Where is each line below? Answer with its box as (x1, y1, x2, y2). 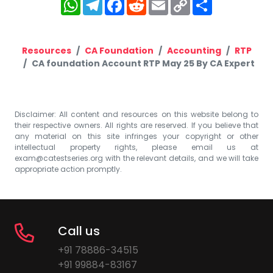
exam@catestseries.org (15, 152, 103, 163)
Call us (57, 222, 100, 239)
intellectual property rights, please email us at (15, 141, 258, 152)
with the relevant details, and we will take (103, 152, 258, 163)
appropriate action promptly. (15, 163, 122, 174)
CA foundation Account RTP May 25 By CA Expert (32, 57, 255, 69)
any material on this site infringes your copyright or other (15, 130, 258, 141)
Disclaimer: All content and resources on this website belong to (15, 108, 258, 119)
